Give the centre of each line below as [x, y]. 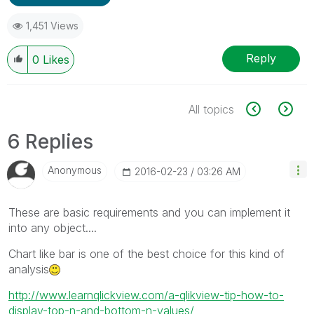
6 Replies [50, 141]
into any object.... [53, 227]
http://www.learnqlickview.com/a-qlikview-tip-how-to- [146, 295]
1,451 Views [52, 25]
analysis [29, 269]
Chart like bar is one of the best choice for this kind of [146, 253]
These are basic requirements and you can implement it [149, 212]
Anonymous [75, 170]
